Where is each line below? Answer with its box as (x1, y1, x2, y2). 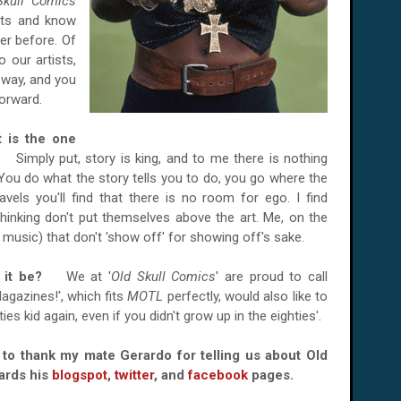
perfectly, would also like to (166, 288, 328, 304)
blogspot (52, 367, 107, 383)
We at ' (60, 269, 111, 285)
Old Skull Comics (111, 269, 217, 285)
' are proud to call (216, 269, 328, 285)
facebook (188, 367, 248, 383)
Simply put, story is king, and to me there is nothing (15, 150, 328, 166)
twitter (115, 367, 154, 383)
